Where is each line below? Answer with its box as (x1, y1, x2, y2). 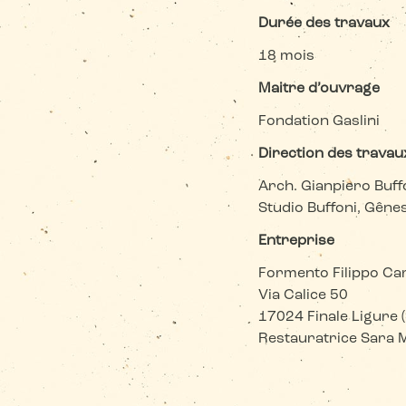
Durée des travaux (258, 16, 391, 31)
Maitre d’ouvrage (258, 82, 381, 96)
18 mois (258, 49, 315, 63)
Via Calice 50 (258, 288, 349, 303)
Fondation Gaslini (258, 114, 381, 129)
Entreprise (258, 234, 335, 248)
